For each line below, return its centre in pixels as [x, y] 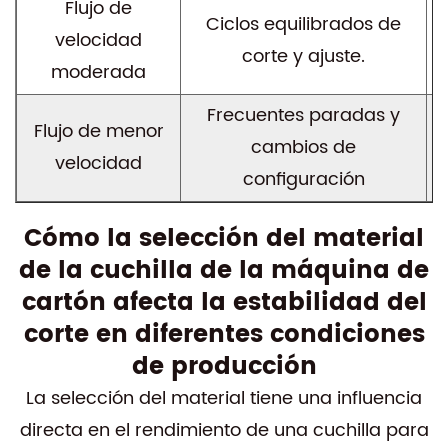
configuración [303, 179]
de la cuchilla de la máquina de [224, 271]
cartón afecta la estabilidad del [224, 303]
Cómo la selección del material [224, 239]
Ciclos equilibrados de [303, 24]
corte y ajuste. [303, 56]
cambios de [303, 147]
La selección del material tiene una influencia [224, 398]
